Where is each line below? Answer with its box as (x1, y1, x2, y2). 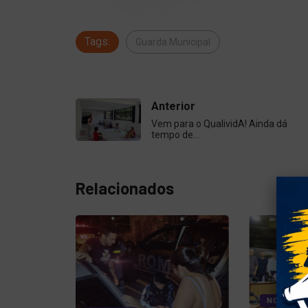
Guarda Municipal (135, 36, 210, 47)
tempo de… (151, 129, 199, 140)
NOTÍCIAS (266, 296, 305, 306)
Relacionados (75, 178, 174, 199)
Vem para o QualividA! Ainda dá (151, 118, 287, 129)
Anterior (151, 99, 195, 113)
